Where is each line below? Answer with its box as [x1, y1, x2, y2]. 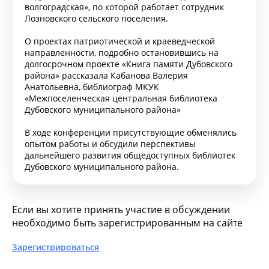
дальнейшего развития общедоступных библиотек [25, 149, 235, 161]
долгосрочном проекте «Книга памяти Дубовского [25, 58, 232, 70]
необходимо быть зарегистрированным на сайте [12, 216, 243, 229]
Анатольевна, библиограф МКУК [25, 80, 159, 92]
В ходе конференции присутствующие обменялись [25, 126, 237, 138]
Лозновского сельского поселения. [25, 12, 168, 24]
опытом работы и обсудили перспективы [25, 138, 196, 150]
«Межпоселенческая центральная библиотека [25, 92, 217, 104]
